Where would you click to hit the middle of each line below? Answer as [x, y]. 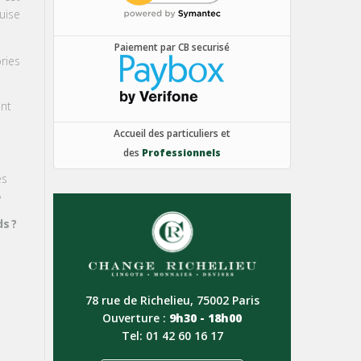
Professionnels [181, 152]
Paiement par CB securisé [172, 47]
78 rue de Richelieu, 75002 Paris [172, 300]
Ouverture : [136, 317]
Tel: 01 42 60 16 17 [172, 335]
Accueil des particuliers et [172, 133]
